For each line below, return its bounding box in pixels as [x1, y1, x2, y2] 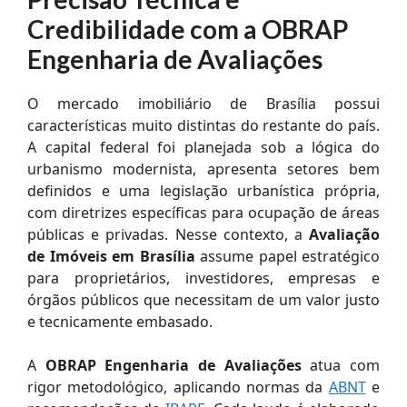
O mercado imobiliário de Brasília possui [27, 93, 380, 114]
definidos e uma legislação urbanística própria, [27, 180, 380, 201]
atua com [301, 354, 381, 375]
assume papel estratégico [194, 245, 380, 266]
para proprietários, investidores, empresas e [27, 267, 380, 288]
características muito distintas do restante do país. [27, 114, 380, 135]
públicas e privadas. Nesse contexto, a [27, 223, 309, 244]
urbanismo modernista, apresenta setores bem [27, 158, 380, 179]
